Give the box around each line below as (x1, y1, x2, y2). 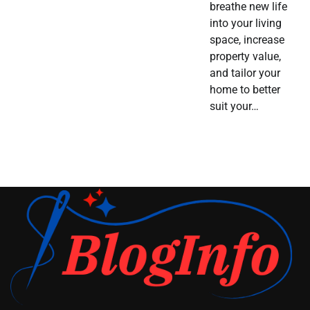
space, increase (209, 33, 284, 46)
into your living (209, 16, 282, 30)
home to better (209, 82, 280, 96)
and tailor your (209, 66, 280, 80)
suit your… (209, 99, 259, 113)
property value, (209, 49, 281, 63)
